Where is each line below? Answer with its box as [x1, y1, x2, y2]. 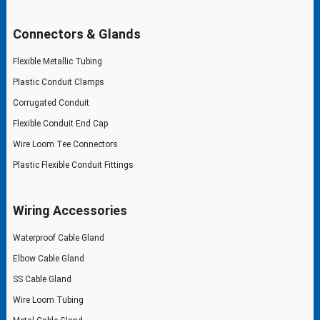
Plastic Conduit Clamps [12, 76, 104, 87]
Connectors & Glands [12, 26, 141, 41]
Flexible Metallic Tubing [12, 56, 102, 66]
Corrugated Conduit [12, 97, 89, 108]
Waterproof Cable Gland [12, 232, 104, 243]
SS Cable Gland [12, 274, 71, 284]
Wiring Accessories [12, 202, 127, 218]
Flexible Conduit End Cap [12, 118, 108, 129]
